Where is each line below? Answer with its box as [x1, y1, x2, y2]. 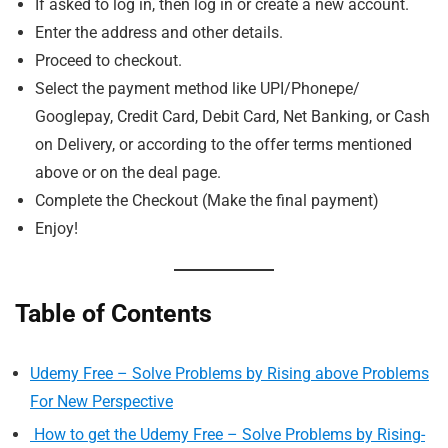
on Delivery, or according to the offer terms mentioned [35, 134, 412, 154]
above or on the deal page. [35, 162, 221, 182]
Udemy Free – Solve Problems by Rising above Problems [30, 363, 429, 383]
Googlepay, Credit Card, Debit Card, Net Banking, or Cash [35, 106, 430, 126]
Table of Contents [15, 298, 212, 328]
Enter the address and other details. [35, 22, 283, 42]
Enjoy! [35, 218, 78, 238]
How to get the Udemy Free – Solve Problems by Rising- [30, 424, 425, 444]
